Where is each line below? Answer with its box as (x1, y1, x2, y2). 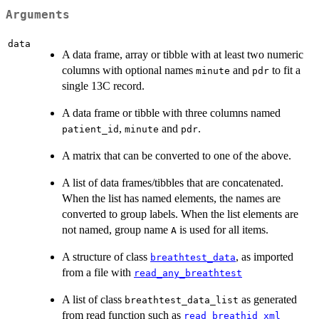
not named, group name (62, 224, 171, 236)
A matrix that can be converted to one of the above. (62, 150, 291, 162)
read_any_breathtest (134, 268, 242, 279)
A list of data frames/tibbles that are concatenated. (62, 177, 283, 189)
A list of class (62, 293, 125, 306)
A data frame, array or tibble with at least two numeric (62, 48, 303, 61)
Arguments (6, 8, 70, 21)
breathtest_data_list (125, 295, 239, 306)
